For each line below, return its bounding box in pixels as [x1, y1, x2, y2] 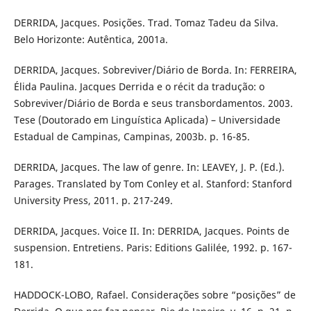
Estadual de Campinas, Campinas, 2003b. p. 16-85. [13, 129, 250, 143]
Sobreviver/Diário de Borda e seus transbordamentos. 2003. [13, 96, 293, 110]
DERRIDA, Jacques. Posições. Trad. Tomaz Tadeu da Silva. [13, 15, 278, 29]
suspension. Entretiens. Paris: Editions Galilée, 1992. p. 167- [13, 240, 292, 254]
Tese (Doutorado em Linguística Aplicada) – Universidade [13, 112, 280, 126]
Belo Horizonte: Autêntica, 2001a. [13, 32, 168, 46]
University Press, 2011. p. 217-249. [13, 193, 173, 207]
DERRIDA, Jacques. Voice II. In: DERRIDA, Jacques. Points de [13, 224, 289, 237]
